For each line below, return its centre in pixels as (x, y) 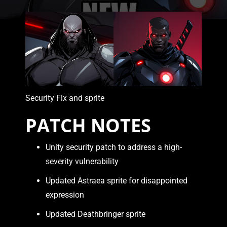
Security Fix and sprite (65, 98)
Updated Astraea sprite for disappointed (117, 180)
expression (65, 195)
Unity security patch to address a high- (114, 147)
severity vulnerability (82, 161)
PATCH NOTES (88, 125)
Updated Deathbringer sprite (96, 214)
